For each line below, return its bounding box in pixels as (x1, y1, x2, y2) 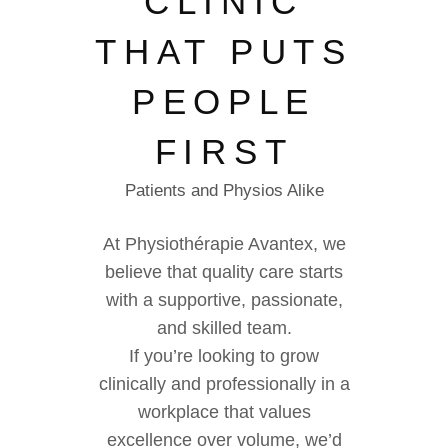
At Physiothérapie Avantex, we (102, 234, 346, 254)
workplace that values (137, 402, 311, 422)
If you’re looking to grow (129, 346, 319, 366)
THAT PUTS (95, 32, 353, 71)
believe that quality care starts (105, 262, 343, 282)
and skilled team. (156, 318, 292, 338)
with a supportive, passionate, (105, 290, 343, 310)
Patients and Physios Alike (124, 181, 324, 200)
